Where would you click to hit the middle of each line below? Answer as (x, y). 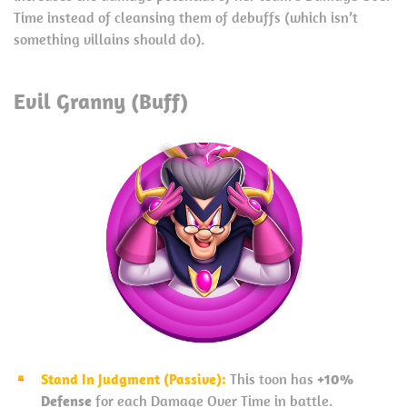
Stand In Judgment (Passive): (135, 378)
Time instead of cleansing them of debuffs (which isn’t (186, 17)
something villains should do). (109, 39)
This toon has (273, 378)
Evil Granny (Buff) (101, 100)
